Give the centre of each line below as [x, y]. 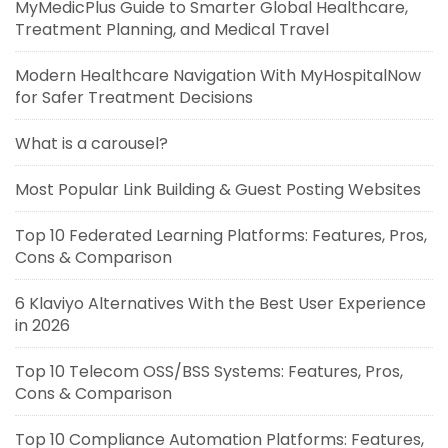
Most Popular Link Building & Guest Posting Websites [218, 190]
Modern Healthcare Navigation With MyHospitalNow [218, 76]
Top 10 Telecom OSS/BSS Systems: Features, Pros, [209, 372]
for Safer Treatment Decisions [134, 98]
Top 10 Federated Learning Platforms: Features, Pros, [221, 236]
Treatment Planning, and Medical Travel [172, 30]
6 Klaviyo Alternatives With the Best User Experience [220, 304]
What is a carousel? [91, 144]
